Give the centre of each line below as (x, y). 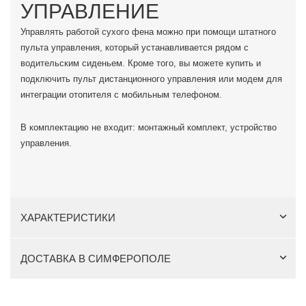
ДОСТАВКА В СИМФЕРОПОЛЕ (96, 259)
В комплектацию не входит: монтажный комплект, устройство (149, 127)
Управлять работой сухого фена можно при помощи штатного (148, 32)
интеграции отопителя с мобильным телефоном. (121, 95)
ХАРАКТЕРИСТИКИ (68, 218)
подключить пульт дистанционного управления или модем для (151, 79)
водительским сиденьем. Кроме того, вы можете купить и (141, 63)
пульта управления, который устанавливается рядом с (135, 47)
